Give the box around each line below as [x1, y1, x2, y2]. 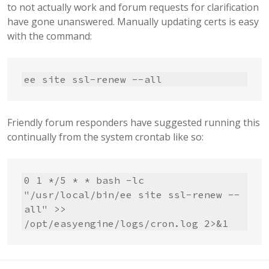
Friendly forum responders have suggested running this [7, 116, 260, 130]
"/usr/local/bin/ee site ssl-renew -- [24, 189, 240, 201]
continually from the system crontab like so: [7, 130, 204, 144]
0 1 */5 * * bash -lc [24, 174, 144, 187]
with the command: [7, 29, 92, 43]
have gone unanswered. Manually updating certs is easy [7, 15, 259, 29]
